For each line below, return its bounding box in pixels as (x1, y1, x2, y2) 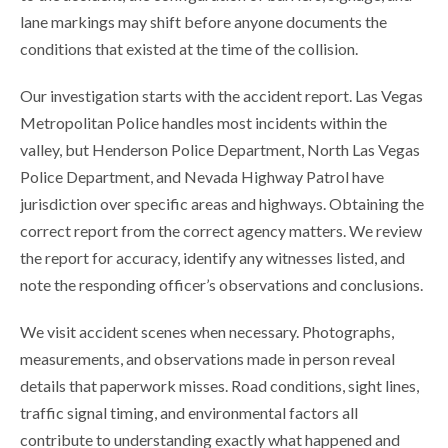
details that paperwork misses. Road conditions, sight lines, (20, 376, 419, 396)
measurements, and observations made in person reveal (20, 349, 395, 369)
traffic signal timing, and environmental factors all (20, 403, 358, 423)
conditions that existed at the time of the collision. (20, 39, 358, 59)
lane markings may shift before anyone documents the (20, 12, 387, 32)
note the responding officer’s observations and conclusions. (20, 275, 423, 295)
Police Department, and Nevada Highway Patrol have (20, 167, 384, 187)
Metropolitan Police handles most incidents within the (20, 113, 387, 133)
